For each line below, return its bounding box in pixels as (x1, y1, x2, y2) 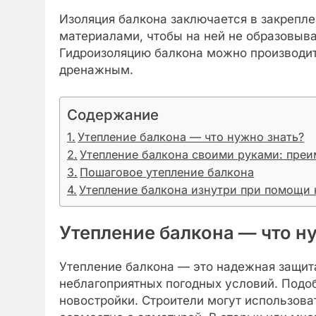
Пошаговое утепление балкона (80, 164, 255, 179)
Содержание (67, 105, 159, 123)
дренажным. (59, 63, 133, 77)
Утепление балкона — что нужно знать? (78, 129, 305, 144)
